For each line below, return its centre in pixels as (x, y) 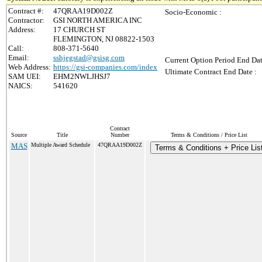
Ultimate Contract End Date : (211, 72)
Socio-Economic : (193, 12)
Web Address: (30, 67)
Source (19, 135)
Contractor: (26, 20)
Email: (19, 58)
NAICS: (20, 86)
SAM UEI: (25, 76)
